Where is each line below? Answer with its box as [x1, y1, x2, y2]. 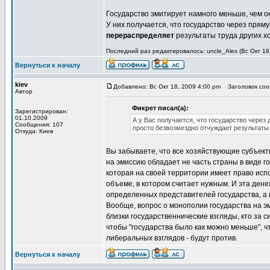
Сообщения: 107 [15, 121, 63, 128]
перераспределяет [106, 31, 174, 40]
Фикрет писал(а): [132, 104, 189, 111]
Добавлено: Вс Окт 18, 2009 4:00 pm [113, 83, 221, 90]
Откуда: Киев [15, 128, 53, 134]
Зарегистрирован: [15, 108, 68, 115]
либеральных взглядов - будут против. [106, 234, 237, 242]
